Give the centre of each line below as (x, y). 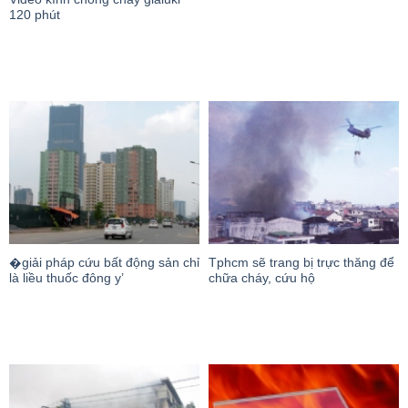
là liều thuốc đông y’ (66, 279)
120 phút (35, 15)
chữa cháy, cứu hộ (262, 279)
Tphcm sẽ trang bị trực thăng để (301, 263)
